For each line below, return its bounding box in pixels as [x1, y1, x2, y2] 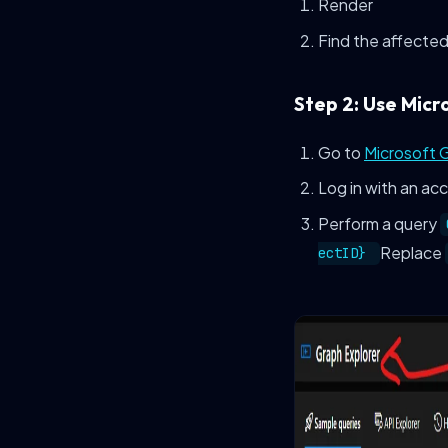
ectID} [318, 244, 374, 263]
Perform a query [318, 212, 440, 234]
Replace [380, 241, 446, 263]
